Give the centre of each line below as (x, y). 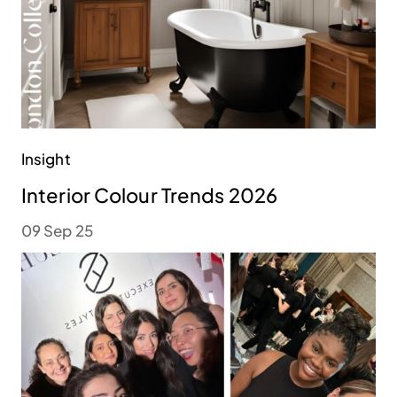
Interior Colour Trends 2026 (149, 195)
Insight (46, 159)
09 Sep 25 (57, 231)
